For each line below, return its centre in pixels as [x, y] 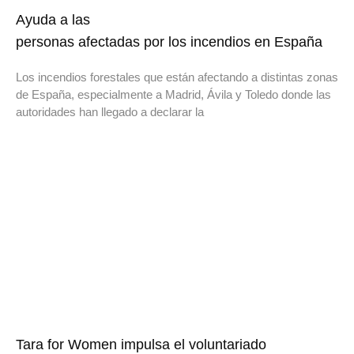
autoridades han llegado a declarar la [110, 112]
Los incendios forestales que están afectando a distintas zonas [177, 77]
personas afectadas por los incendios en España [171, 42]
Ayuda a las [53, 20]
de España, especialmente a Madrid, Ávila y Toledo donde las [173, 95]
